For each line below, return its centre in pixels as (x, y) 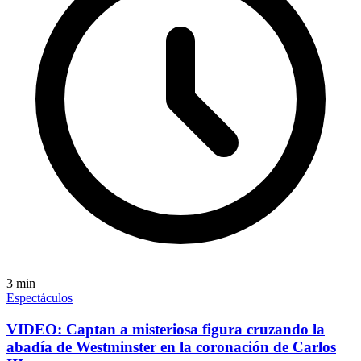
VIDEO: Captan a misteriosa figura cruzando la (166, 329)
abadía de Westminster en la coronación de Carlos (171, 346)
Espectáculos (39, 298)
